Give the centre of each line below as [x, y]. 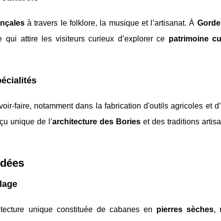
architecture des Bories [96, 122]
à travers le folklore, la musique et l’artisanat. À [111, 23]
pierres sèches [185, 210]
